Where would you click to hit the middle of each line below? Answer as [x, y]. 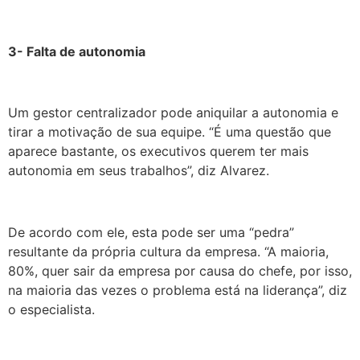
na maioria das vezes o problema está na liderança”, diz [178, 290]
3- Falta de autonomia [77, 51]
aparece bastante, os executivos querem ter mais [158, 151]
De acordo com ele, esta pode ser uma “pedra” [151, 233]
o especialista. [51, 310]
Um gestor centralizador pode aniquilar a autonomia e [173, 113]
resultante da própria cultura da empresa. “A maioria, [168, 252]
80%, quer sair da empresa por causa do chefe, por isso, [180, 271]
